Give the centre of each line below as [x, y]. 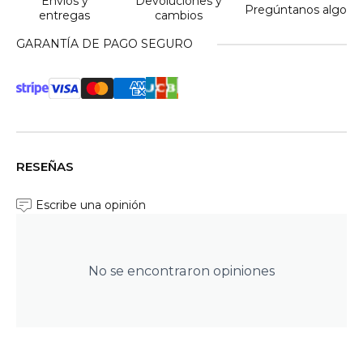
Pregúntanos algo [296, 10]
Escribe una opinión [91, 205]
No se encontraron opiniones [181, 271]
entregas [65, 15]
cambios [179, 16]
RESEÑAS [45, 167]
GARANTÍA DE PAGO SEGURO [105, 44]
